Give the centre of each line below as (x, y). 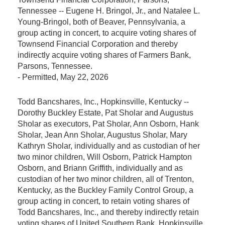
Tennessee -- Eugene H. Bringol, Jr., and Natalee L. (109, 11)
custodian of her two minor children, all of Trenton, (106, 179)
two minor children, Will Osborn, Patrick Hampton (105, 157)
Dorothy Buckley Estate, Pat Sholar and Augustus (105, 113)
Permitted (39, 77)
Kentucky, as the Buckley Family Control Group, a (105, 190)
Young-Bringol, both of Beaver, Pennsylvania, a (101, 22)
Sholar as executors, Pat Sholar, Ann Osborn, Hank (108, 124)
